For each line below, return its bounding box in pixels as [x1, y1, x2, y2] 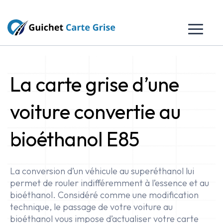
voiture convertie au [10, 99, 181, 124]
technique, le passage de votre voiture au [10, 201, 173, 213]
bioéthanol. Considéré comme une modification [10, 189, 199, 201]
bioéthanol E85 [10, 126, 139, 151]
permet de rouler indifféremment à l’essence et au [10, 177, 209, 189]
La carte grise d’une [10, 72, 179, 97]
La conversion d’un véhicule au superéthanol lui [10, 165, 194, 177]
